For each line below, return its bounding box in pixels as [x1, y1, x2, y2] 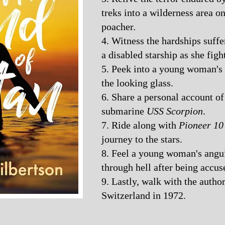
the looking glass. [101, 77, 173, 88]
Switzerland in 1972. [101, 190, 186, 201]
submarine [101, 105, 147, 117]
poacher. [101, 21, 136, 32]
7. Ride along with [101, 120, 179, 131]
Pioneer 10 [179, 120, 223, 131]
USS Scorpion [147, 105, 203, 117]
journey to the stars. [101, 134, 182, 145]
